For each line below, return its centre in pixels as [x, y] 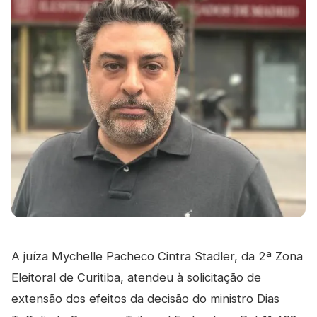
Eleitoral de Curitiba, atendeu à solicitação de [136, 277]
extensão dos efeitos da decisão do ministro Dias [145, 299]
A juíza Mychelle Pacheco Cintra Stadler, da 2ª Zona [157, 256]
